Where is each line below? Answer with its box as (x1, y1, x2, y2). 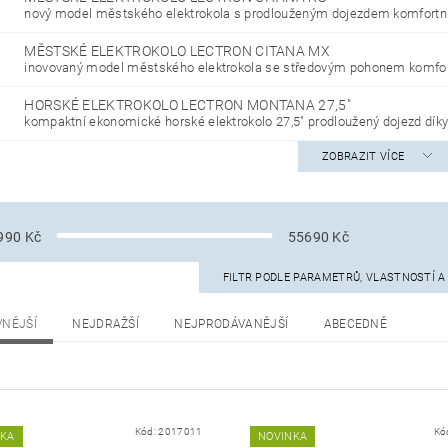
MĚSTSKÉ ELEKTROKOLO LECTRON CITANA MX (24, 43, 331, 60)
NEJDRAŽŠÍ (72, 317, 140, 332)
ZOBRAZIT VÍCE (322, 150, 405, 164)
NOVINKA (257, 430, 308, 444)
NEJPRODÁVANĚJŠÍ (174, 317, 289, 332)
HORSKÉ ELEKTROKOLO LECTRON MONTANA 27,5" (24, 97, 352, 114)
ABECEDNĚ (323, 317, 388, 332)
